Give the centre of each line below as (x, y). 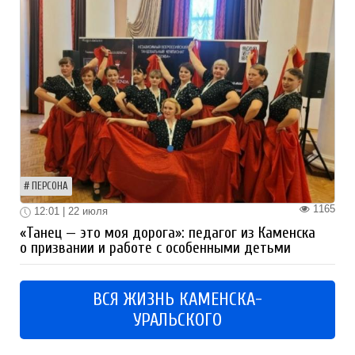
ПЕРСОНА (50, 187)
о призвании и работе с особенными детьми (155, 248)
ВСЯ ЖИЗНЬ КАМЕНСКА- (177, 300)
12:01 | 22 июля (69, 212)
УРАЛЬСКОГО (177, 321)
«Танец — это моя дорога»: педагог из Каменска (168, 233)
